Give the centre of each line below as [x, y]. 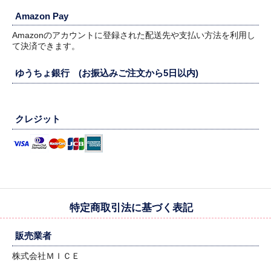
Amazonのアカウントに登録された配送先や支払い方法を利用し [134, 35]
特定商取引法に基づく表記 [131, 208]
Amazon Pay [42, 16]
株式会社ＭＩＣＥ [47, 256]
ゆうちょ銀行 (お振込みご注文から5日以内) [107, 73]
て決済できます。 [47, 46]
